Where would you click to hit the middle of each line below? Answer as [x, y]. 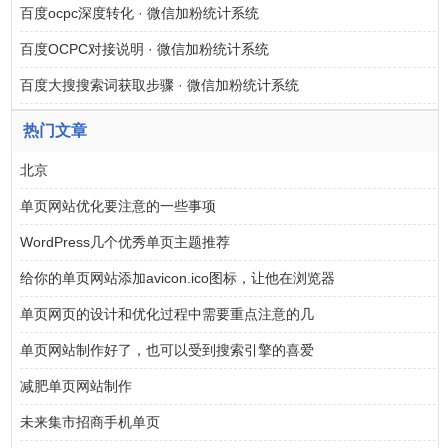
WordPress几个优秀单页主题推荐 [125, 242]
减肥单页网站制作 [76, 386]
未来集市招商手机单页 [90, 422]
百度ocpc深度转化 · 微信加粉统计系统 [140, 13]
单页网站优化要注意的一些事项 [118, 206]
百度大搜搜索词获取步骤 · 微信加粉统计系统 [160, 85]
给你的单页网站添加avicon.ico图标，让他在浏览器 [178, 278]
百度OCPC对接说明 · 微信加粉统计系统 [145, 49]
